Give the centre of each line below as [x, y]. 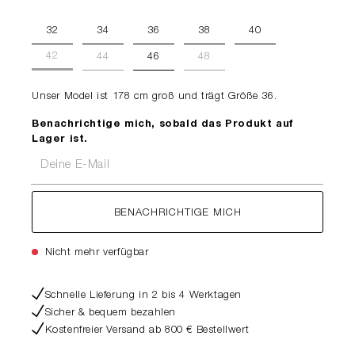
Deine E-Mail [63, 154]
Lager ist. [60, 140]
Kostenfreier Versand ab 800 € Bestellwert [147, 331]
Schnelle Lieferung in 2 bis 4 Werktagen [143, 296]
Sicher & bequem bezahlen [111, 313]
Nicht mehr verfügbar [95, 253]
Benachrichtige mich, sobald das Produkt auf [163, 125]
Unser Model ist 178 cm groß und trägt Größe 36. [155, 97]
